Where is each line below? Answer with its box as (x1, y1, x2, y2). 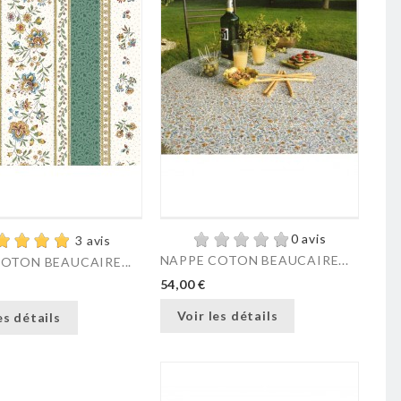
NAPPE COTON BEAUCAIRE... (159, 252, 349, 269)
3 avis (75, 232, 112, 248)
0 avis (290, 231, 327, 247)
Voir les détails (176, 307, 278, 323)
